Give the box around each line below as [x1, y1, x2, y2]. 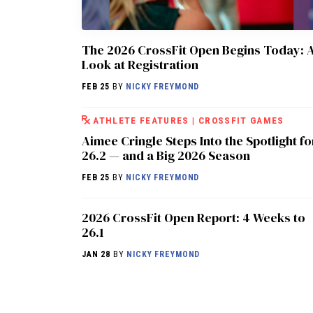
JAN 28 [82, 249, 111, 259]
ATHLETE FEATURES [93, 114, 189, 126]
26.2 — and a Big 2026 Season [82, 146, 250, 164]
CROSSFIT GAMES [198, 114, 284, 126]
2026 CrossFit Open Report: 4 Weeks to [82, 208, 305, 226]
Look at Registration [82, 55, 198, 73]
